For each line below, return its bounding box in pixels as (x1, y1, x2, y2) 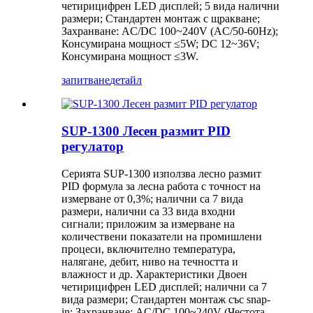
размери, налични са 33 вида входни (61, 205, 235, 217)
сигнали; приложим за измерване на (61, 217, 235, 230)
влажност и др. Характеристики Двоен (61, 268, 247, 280)
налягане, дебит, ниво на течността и (61, 255, 238, 268)
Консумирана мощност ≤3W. (61, 50, 198, 63)
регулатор (61, 138, 124, 154)
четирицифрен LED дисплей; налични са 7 (61, 280, 267, 293)
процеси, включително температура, (61, 242, 235, 255)
